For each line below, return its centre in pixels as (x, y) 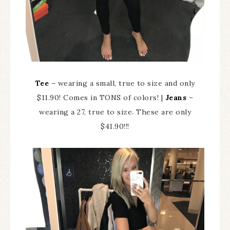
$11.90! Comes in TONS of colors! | (101, 97)
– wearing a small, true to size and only (122, 83)
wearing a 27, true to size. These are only (115, 112)
